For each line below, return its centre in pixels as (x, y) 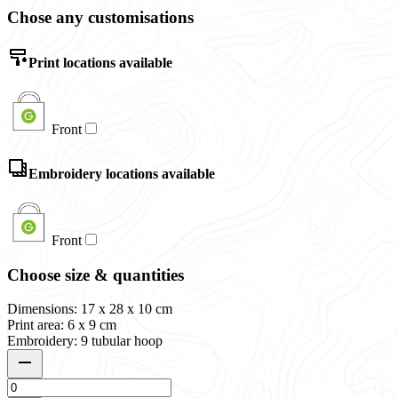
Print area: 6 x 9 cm (62, 325)
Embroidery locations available (122, 173)
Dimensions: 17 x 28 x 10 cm (90, 309)
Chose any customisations (100, 17)
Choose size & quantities (96, 275)
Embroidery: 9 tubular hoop (85, 341)
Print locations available (100, 63)
